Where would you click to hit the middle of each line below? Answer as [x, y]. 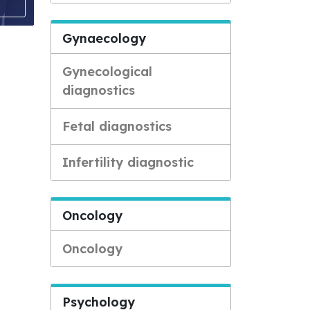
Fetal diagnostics [117, 126]
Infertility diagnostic [128, 162]
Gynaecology [104, 38]
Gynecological [107, 72]
